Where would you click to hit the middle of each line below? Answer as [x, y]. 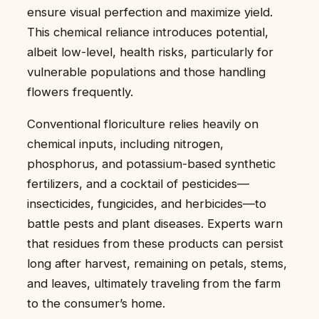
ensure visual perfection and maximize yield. [150, 12]
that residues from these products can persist [155, 243]
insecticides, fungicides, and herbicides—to [147, 203]
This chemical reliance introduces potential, [148, 32]
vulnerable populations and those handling [146, 72]
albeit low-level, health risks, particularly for [150, 52]
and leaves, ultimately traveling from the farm [154, 283]
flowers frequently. [80, 91]
